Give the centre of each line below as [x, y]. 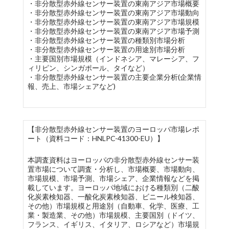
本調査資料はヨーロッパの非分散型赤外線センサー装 [113, 160]
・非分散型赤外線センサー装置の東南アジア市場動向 [113, 13]
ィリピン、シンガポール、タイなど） [88, 68]
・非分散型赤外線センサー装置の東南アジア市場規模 [113, 22]
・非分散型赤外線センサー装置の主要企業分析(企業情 [114, 77]
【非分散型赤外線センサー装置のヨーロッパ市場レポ [113, 129]
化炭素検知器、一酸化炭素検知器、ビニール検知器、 [113, 197]
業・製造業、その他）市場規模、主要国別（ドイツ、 [113, 215]
